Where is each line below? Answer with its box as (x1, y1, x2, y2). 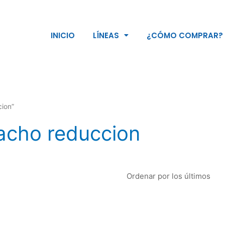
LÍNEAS (93, 30, 120, 41)
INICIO (51, 30, 75, 41)
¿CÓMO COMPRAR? (147, 30, 223, 41)
